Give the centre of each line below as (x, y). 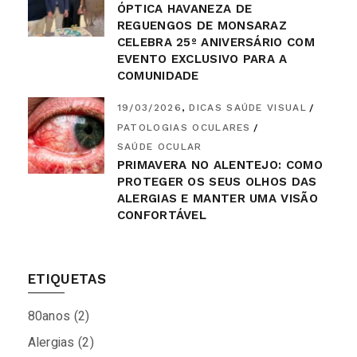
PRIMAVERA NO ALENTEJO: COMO (220, 165)
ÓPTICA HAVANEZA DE (184, 9)
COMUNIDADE (158, 76)
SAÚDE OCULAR (159, 147)
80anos (49, 317)
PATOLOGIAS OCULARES (184, 127)
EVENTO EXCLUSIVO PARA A (202, 59)
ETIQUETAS (67, 279)
